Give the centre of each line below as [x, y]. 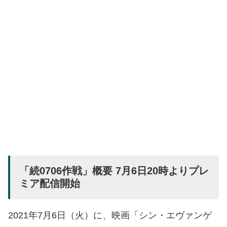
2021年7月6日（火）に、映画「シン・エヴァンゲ [110, 216]
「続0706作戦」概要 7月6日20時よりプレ [114, 171]
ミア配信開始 [50, 184]
